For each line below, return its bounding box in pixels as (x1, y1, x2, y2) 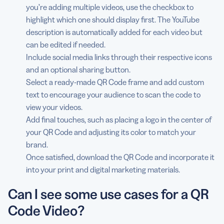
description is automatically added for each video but (26, 27, 202, 37)
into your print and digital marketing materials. (26, 164, 180, 174)
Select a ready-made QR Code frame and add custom (26, 77, 204, 87)
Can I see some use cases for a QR (8, 185, 209, 202)
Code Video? (8, 202, 84, 219)
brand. (26, 139, 48, 149)
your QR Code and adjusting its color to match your (26, 127, 196, 137)
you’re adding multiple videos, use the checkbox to (26, 2, 193, 12)
